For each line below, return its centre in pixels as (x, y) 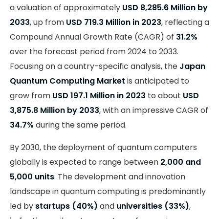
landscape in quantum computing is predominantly (108, 192)
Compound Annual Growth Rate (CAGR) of (93, 37)
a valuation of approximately (66, 8)
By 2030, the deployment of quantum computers (103, 148)
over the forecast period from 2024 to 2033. (94, 52)
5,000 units (32, 177)
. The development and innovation (120, 177)
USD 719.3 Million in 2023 (114, 22)
